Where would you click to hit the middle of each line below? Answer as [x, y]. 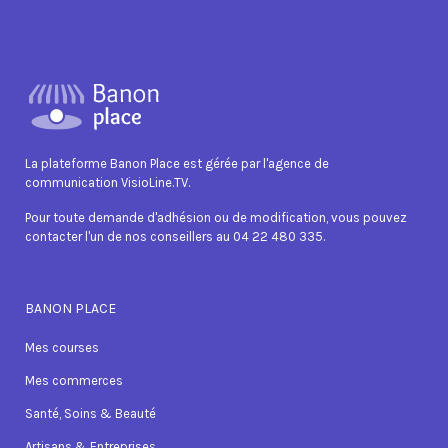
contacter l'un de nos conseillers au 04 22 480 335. [175, 237]
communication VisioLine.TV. [107, 183]
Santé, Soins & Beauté [90, 414]
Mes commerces [74, 381]
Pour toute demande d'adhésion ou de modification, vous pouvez [216, 218]
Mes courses [62, 348]
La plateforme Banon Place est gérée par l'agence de [177, 164]
